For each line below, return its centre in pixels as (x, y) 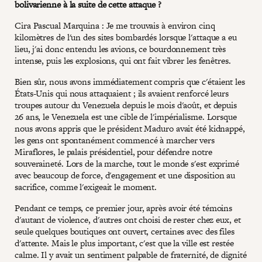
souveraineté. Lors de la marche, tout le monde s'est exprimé (127, 163)
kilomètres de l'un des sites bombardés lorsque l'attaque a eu (126, 37)
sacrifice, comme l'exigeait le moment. (86, 187)
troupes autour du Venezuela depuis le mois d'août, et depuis (126, 105)
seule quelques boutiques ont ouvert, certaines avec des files (125, 231)
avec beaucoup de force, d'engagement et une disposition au (125, 175)
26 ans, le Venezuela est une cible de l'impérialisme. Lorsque (126, 116)
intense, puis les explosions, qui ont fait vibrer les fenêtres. (123, 60)
